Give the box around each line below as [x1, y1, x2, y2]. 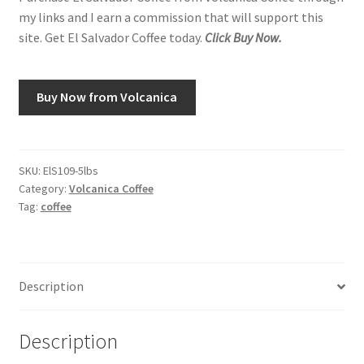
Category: [18, 181, 69, 197]
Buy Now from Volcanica [37, 89, 178, 106]
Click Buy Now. [201, 28, 282, 45]
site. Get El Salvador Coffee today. [18, 28, 202, 45]
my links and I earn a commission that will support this [18, 8, 323, 25]
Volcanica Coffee [68, 181, 154, 197]
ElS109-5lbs [42, 163, 98, 179]
